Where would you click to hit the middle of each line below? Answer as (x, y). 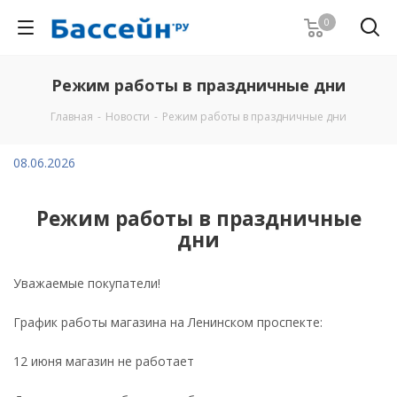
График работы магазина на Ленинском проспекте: (168, 322)
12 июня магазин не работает (104, 361)
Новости (128, 117)
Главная (72, 117)
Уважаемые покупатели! (87, 283)
